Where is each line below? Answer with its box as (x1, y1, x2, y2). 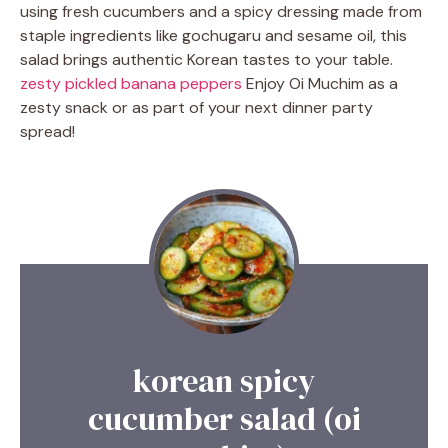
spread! (20, 121, 75, 143)
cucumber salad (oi (87, 397, 361, 442)
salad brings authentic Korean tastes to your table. (20, 49, 393, 71)
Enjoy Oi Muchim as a (242, 73, 398, 95)
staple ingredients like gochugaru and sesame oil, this (20, 25, 407, 47)
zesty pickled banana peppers (20, 73, 242, 95)
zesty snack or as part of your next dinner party (20, 97, 373, 119)
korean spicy (133, 359, 315, 404)
